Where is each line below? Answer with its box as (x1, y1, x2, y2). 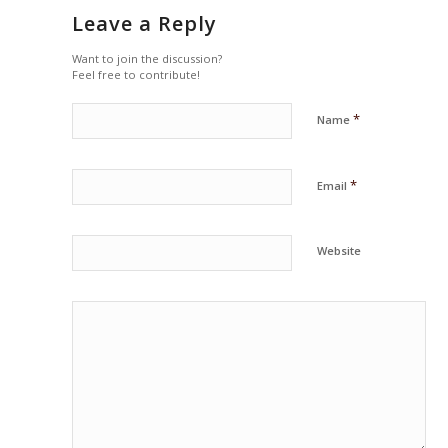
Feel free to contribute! (72, 67, 201, 83)
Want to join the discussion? (72, 51, 223, 67)
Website (317, 243, 362, 259)
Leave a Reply (72, 10, 218, 38)
